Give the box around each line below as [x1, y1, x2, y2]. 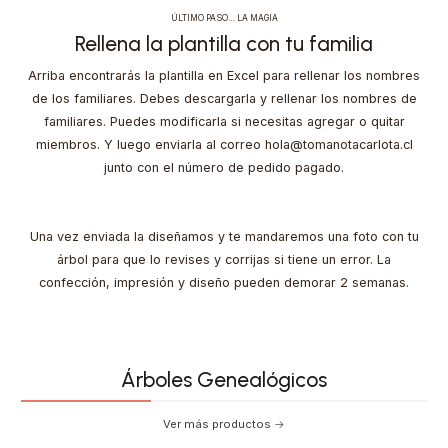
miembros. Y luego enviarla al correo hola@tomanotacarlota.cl [35, 137, 413, 152]
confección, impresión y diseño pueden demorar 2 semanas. [39, 275, 409, 290]
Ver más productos [163, 416, 271, 431]
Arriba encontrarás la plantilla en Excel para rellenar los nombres [28, 68, 420, 83]
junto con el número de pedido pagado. [104, 160, 344, 175]
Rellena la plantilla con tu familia [75, 30, 373, 56]
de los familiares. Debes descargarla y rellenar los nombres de [31, 91, 417, 106]
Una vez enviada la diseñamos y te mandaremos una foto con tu [29, 229, 419, 244]
